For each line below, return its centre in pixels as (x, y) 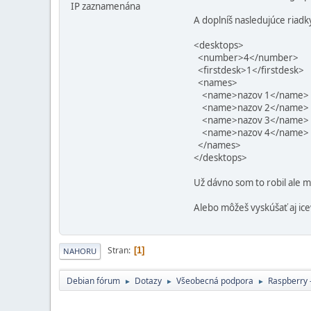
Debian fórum (93, 280)
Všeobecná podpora (215, 280)
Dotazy (148, 280)
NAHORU (80, 251)
